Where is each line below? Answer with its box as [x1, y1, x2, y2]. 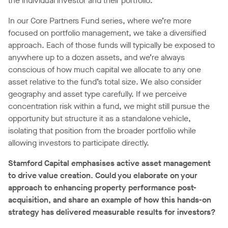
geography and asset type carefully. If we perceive [8, 89, 187, 100]
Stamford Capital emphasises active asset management [8, 158, 211, 169]
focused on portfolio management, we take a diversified [8, 27, 206, 39]
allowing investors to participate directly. [8, 137, 149, 149]
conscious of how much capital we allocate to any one [8, 64, 201, 75]
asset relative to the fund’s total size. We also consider [8, 76, 202, 88]
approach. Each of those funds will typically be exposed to [8, 40, 215, 51]
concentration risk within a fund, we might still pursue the [8, 101, 210, 112]
